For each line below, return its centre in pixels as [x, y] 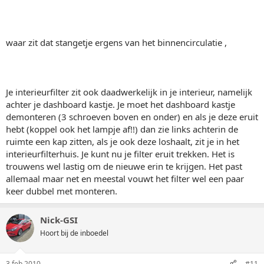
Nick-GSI [59, 220]
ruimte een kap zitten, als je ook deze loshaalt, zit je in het [123, 141]
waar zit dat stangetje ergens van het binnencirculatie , [116, 42]
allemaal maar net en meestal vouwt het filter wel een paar [125, 179]
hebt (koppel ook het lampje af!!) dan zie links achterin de [122, 129]
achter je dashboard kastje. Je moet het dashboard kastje [121, 104]
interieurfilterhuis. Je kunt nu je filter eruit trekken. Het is [120, 154]
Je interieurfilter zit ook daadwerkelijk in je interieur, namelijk [129, 92]
